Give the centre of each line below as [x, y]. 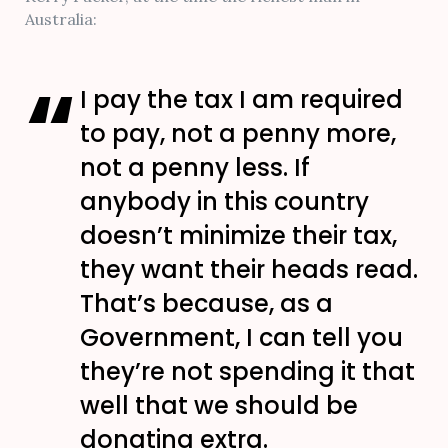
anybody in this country [224, 202]
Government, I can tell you [241, 338]
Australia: [61, 19]
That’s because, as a [206, 304]
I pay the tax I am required [241, 100]
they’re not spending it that [247, 372]
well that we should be [219, 406]
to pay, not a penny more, [238, 134]
